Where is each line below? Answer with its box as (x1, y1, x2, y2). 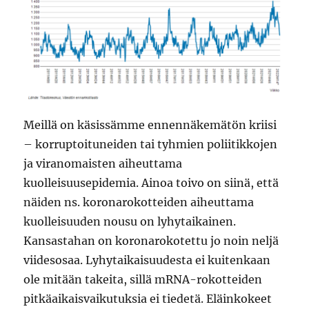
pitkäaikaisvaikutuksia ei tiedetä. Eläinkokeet (23, 292, 272, 306)
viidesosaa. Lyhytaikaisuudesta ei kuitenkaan (23, 253, 271, 268)
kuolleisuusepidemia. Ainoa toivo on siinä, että (23, 176, 279, 190)
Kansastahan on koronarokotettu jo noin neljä (23, 234, 279, 248)
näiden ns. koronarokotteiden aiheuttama (23, 195, 255, 210)
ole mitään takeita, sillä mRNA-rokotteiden (23, 272, 263, 287)
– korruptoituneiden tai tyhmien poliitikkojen (23, 137, 278, 152)
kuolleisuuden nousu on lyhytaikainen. (23, 215, 237, 229)
